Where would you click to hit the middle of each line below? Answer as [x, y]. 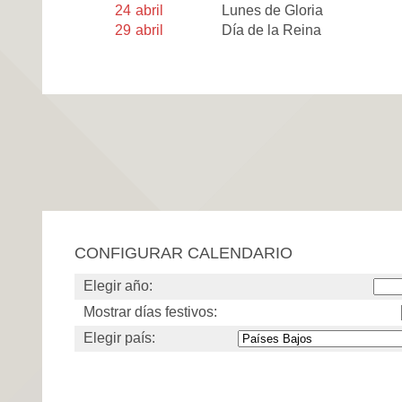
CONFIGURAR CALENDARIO [184, 252]
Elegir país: [119, 337]
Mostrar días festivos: [150, 311]
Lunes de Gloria [273, 11]
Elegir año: [118, 285]
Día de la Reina [272, 30]
